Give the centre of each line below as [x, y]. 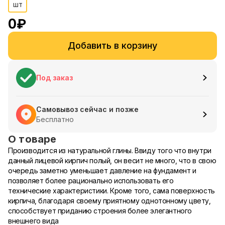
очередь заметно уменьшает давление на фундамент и [102, 171]
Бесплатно [55, 119]
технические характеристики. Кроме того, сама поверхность [111, 191]
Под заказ [54, 78]
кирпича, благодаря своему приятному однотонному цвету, [109, 201]
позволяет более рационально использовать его [91, 181]
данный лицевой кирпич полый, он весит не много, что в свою [112, 160]
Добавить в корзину [113, 45]
